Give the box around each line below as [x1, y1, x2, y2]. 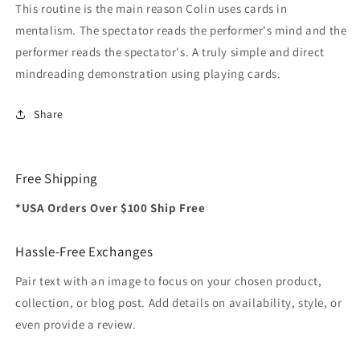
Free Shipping [15, 169, 98, 187]
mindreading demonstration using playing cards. [15, 65, 281, 81]
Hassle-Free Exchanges [15, 242, 153, 260]
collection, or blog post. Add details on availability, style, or [15, 294, 342, 310]
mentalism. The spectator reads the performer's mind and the [15, 22, 347, 38]
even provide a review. [15, 316, 137, 332]
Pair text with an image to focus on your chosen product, [15, 272, 322, 288]
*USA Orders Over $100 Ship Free [15, 199, 206, 215]
